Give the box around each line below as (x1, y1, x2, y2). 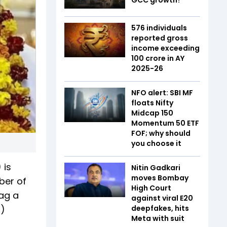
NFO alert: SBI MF (131, 88, 193, 98)
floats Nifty (131, 98, 173, 108)
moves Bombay (131, 173, 188, 183)
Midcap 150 (131, 108, 173, 119)
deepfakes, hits (131, 203, 189, 214)
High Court (131, 183, 171, 194)
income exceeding (131, 43, 200, 54)
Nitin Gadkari (131, 163, 180, 173)
